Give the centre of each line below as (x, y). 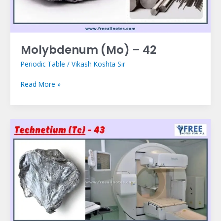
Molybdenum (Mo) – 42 (88, 50)
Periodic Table (43, 64)
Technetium (38, 123)
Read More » (40, 84)
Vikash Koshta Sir (98, 64)
